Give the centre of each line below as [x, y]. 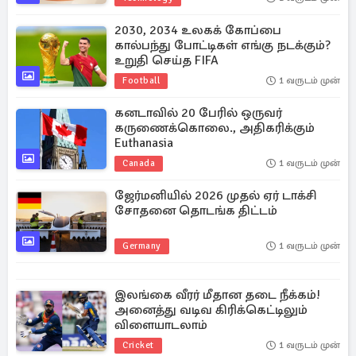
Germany [142, 246]
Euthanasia [144, 143]
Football [141, 81]
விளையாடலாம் [161, 325]
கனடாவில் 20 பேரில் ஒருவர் [198, 113]
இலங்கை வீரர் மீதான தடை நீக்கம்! [217, 295]
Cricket [138, 345]
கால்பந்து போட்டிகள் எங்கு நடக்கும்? [222, 45]
